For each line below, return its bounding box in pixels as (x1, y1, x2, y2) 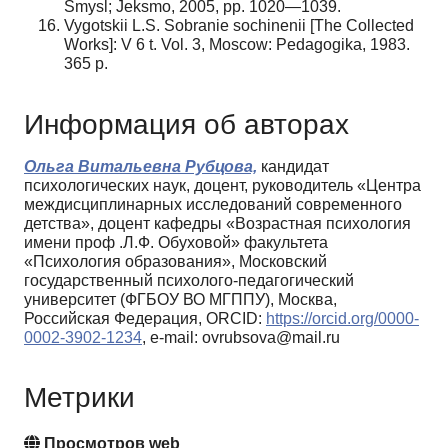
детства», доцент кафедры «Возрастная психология (24, 214, 411, 232)
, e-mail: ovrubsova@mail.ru (142, 328, 340, 346)
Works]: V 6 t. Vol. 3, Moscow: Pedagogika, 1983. (64, 35, 410, 53)
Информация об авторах (24, 108, 349, 140)
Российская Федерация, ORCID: (24, 309, 266, 327)
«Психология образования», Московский (24, 252, 327, 270)
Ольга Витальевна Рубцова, (24, 157, 257, 175)
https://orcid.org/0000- (266, 309, 419, 327)
